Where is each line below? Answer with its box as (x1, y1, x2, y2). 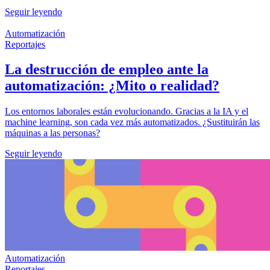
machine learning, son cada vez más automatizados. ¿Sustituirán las (5, 117, 260, 128)
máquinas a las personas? (5, 128, 100, 139)
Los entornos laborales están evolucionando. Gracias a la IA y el (5, 106, 248, 117)
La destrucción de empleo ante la (5, 61, 209, 78)
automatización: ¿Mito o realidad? (5, 78, 219, 94)
